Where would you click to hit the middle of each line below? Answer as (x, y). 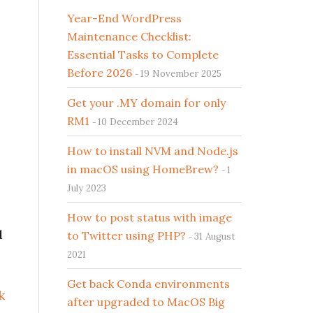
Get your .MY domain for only (146, 103)
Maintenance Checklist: (129, 36)
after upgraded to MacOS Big (146, 302)
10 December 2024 (138, 122)
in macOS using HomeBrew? (143, 169)
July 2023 (87, 188)
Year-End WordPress (124, 18)
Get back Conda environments (148, 284)
